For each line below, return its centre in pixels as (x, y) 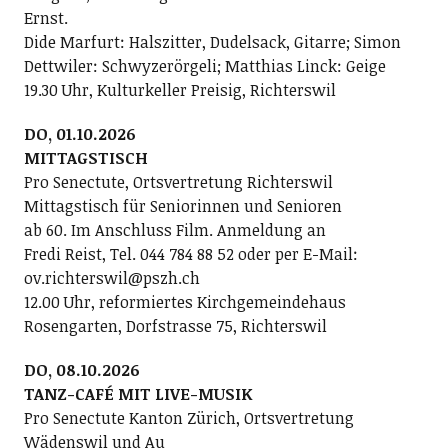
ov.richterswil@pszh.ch (111, 277)
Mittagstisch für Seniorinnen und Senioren (182, 205)
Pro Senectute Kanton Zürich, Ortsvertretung (188, 417)
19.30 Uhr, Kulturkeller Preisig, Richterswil (179, 89)
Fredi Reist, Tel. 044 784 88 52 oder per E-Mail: (190, 253)
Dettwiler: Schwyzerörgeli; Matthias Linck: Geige (204, 65)
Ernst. (45, 17)
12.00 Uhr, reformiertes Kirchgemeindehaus (184, 301)
